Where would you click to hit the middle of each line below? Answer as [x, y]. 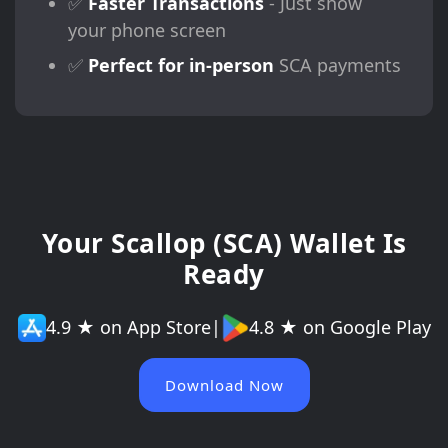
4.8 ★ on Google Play [339, 327]
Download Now [224, 384]
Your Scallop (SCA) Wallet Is [224, 242]
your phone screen [146, 29]
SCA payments [337, 64]
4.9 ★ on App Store [128, 327]
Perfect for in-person [180, 64]
